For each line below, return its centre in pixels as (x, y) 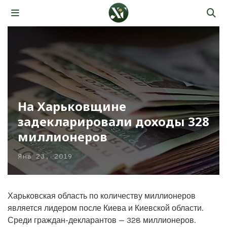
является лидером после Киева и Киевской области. (105, 208)
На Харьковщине (72, 106)
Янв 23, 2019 (45, 157)
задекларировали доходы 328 (113, 121)
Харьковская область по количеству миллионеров (102, 196)
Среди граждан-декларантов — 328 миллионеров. (102, 220)
